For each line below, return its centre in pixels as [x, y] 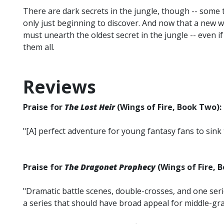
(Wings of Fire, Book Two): [169, 107]
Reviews [59, 87]
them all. [39, 47]
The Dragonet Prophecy [110, 167]
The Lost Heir [91, 107]
